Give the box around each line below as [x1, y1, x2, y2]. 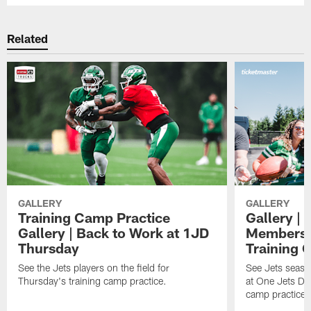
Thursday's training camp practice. [18, 274, 167, 287]
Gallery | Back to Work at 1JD [18, 224, 210, 241]
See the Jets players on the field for [18, 261, 170, 274]
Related [7, 31, 49, 46]
